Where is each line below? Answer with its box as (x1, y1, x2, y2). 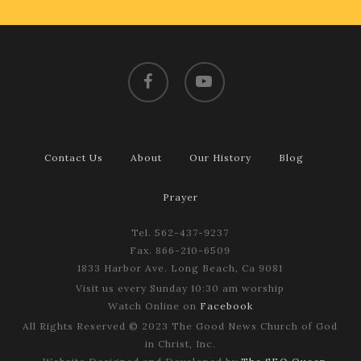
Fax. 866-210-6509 (130, 244, 231, 257)
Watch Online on (107, 300, 200, 313)
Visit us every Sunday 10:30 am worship (76, 282, 285, 295)
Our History (189, 151, 252, 164)
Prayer (162, 191, 198, 204)
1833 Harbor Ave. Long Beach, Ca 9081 (77, 262, 284, 275)
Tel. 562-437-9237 (131, 226, 230, 239)
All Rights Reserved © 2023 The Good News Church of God (23, 320, 338, 333)
